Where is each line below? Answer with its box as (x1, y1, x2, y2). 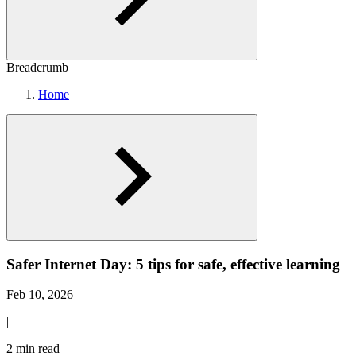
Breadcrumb (6, 60, 68, 74)
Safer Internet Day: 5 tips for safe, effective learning (6, 255, 340, 273)
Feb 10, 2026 (6, 288, 73, 302)
